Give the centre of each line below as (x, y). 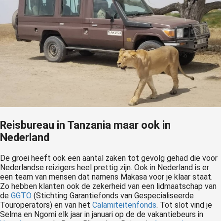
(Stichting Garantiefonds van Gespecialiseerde (113, 195)
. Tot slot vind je (184, 205)
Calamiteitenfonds (124, 205)
